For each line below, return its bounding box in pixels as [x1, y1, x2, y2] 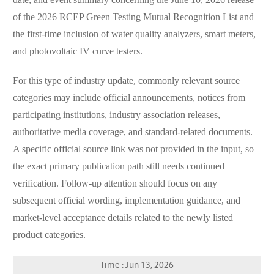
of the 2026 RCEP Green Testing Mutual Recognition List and [12, 12, 254, 23]
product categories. [12, 230, 86, 241]
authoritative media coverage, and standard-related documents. [12, 127, 253, 138]
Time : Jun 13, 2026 [100, 261, 174, 271]
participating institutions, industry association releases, [12, 110, 220, 121]
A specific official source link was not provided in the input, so [12, 144, 254, 155]
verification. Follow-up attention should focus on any [12, 179, 217, 190]
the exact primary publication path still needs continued [12, 161, 224, 172]
